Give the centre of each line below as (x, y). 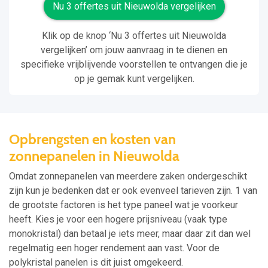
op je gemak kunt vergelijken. (134, 79)
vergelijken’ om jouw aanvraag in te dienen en (134, 50)
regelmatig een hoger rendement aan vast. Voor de (114, 248)
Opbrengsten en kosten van (92, 139)
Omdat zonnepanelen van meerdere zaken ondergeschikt (128, 176)
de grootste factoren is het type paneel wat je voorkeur (124, 205)
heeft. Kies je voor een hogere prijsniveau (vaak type (118, 220)
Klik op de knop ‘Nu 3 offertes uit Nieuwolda (134, 36)
